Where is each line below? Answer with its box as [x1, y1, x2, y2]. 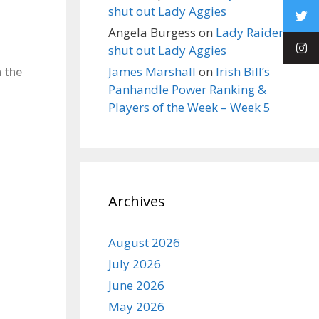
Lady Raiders [216, 24, 289, 41]
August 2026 [108, 234, 180, 251]
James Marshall [108, 63, 196, 80]
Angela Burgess [108, 24, 196, 41]
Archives [108, 192, 165, 211]
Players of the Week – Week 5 [108, 99, 271, 115]
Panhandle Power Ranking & [108, 81, 266, 98]
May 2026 [108, 298, 164, 315]
